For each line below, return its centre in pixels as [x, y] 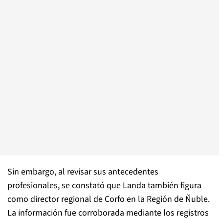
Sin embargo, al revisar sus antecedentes [83, 172]
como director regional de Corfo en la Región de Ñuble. [109, 199]
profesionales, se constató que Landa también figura [104, 185]
